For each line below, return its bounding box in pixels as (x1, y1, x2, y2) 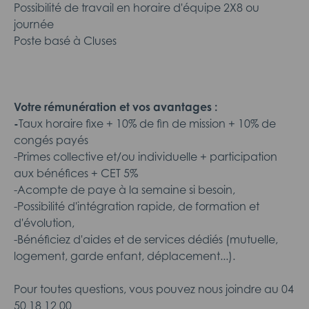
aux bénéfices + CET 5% (14, 166, 138, 180)
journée (14, 17, 54, 31)
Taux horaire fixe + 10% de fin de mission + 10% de (19, 117, 276, 130)
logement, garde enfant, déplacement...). (14, 249, 235, 263)
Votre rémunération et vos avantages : (14, 100, 217, 114)
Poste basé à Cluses (14, 34, 117, 48)
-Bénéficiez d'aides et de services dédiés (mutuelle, (14, 232, 278, 246)
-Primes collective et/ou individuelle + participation (14, 150, 277, 163)
